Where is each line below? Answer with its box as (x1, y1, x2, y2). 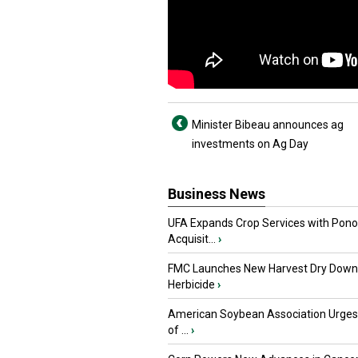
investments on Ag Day (192, 137, 308, 150)
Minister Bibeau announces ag (192, 118, 344, 131)
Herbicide (168, 278, 215, 291)
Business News (168, 185, 265, 202)
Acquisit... (168, 233, 216, 245)
